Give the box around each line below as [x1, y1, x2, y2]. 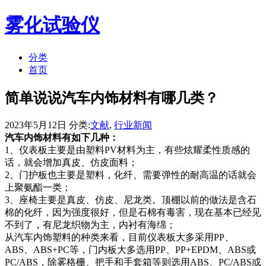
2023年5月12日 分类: [5, 119, 90, 130]
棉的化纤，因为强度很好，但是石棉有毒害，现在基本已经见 [5, 207, 261, 217]
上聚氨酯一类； [5, 182, 71, 192]
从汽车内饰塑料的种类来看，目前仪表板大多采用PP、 [5, 232, 234, 242]
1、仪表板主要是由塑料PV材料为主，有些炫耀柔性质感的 [5, 144, 250, 155]
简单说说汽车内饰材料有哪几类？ [5, 90, 218, 106]
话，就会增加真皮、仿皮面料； [5, 157, 138, 167]
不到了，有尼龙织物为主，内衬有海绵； [5, 219, 176, 230]
